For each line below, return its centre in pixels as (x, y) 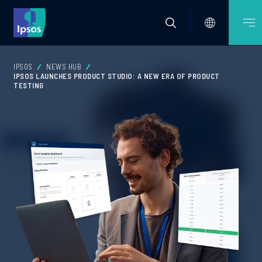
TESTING (29, 85)
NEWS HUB (64, 67)
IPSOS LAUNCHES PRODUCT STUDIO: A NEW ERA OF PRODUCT (117, 76)
